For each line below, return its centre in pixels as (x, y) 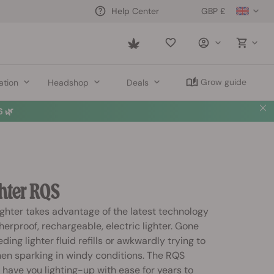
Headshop (68, 82)
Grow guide (223, 82)
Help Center (135, 11)
